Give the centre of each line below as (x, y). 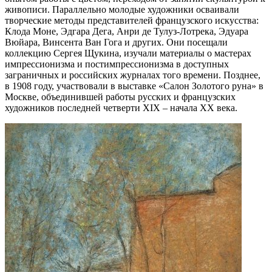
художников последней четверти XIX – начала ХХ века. (121, 107)
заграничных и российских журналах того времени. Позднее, (133, 75)
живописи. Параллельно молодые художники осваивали (122, 9)
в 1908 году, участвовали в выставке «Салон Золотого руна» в (134, 86)
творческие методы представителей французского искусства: (132, 20)
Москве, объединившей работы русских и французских (120, 97)
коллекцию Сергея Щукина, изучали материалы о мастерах (128, 53)
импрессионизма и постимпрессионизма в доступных (117, 64)
